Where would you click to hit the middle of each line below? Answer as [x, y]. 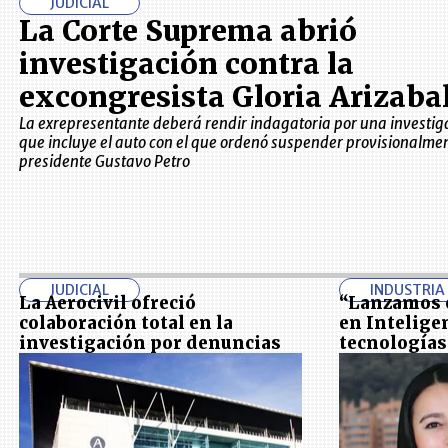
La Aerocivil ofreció [107, 302]
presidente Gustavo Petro [104, 161]
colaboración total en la [125, 322]
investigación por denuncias [149, 342]
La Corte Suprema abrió [187, 30]
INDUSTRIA [408, 289]
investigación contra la [186, 63]
